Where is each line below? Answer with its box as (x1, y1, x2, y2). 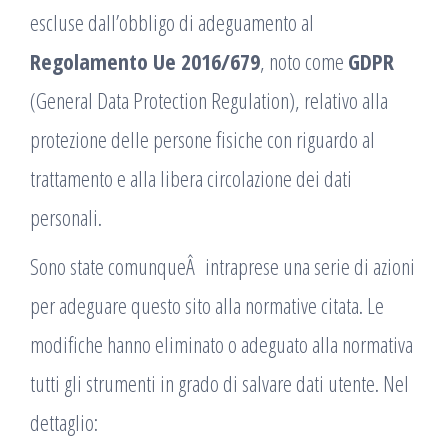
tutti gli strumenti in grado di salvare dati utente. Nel (30, 368, 409, 398)
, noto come (260, 46, 348, 76)
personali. (30, 202, 102, 232)
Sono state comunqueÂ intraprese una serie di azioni (30, 251, 415, 281)
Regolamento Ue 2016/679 (30, 46, 260, 76)
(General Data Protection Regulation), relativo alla (30, 85, 388, 115)
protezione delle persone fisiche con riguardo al (30, 124, 375, 154)
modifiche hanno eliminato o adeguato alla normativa (30, 329, 413, 359)
